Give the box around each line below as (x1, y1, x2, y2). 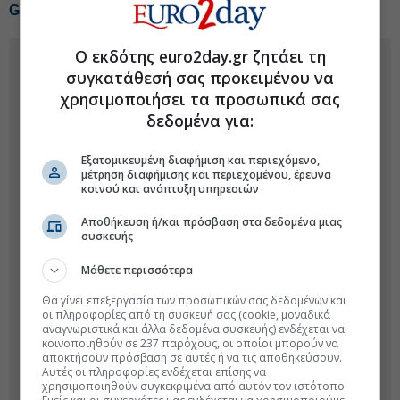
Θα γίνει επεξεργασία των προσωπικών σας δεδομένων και (42, 292, 347, 308)
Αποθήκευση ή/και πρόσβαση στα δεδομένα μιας (81, 213, 343, 229)
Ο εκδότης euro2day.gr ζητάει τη (74, 45, 326, 67)
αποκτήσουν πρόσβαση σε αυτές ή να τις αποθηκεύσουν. (42, 349, 343, 365)
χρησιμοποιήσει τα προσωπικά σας (60, 87, 340, 110)
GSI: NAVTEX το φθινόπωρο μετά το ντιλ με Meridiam (9, 3, 370, 18)
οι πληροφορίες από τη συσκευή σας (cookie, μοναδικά (42, 306, 331, 322)
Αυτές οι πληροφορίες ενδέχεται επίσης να (42, 363, 267, 379)
